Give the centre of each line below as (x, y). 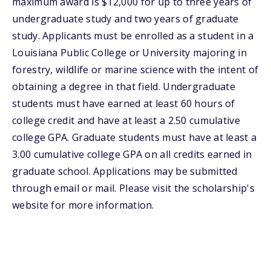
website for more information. (83, 205)
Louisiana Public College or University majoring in (129, 53)
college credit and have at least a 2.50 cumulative (126, 120)
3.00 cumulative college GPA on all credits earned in (132, 154)
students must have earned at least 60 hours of (124, 103)
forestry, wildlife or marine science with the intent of (135, 70)
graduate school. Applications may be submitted (125, 171)
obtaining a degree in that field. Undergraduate (124, 87)
